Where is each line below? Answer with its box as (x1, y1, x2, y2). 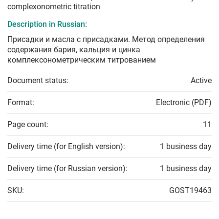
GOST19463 (169, 186, 212, 196)
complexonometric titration (7, 2, 100, 12)
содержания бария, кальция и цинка (7, 45, 140, 55)
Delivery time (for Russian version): (7, 164, 128, 174)
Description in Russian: (7, 20, 87, 29)
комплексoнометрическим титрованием (7, 55, 156, 65)
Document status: (7, 76, 68, 86)
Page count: (7, 120, 48, 130)
